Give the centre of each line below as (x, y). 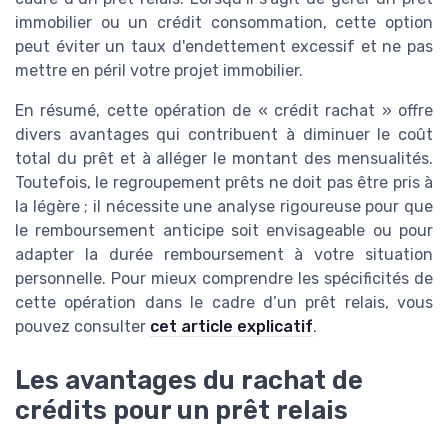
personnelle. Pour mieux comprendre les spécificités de (224, 278)
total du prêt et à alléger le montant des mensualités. (224, 158)
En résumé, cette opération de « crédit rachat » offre (224, 110)
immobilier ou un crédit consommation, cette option (224, 22)
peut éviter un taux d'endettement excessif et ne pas (224, 46)
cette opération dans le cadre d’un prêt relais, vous (224, 302)
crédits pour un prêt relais (181, 409)
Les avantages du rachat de (189, 379)
